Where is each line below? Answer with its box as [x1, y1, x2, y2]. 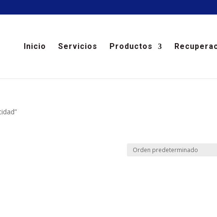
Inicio [23, 42, 46, 51]
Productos [109, 42, 153, 51]
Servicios [58, 42, 97, 51]
